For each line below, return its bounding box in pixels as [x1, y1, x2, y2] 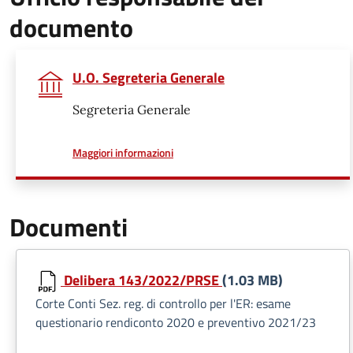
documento [9, 9, 133, 46]
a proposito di [173, 143, 236, 160]
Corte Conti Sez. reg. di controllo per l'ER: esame [35, 294, 291, 313]
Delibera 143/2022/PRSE [61, 269, 222, 291]
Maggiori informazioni [72, 144, 173, 161]
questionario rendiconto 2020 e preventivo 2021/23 [35, 313, 316, 332]
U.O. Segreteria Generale [72, 67, 225, 88]
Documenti [9, 208, 128, 246]
